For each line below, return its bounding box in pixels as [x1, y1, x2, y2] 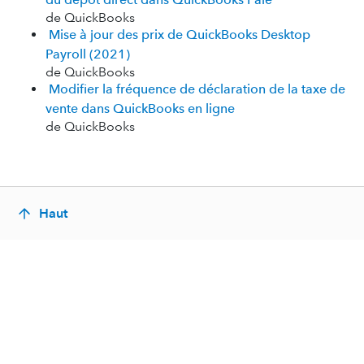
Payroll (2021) [45, 46, 130, 62]
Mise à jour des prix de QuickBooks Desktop [49, 27, 310, 42]
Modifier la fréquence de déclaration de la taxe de [49, 81, 345, 97]
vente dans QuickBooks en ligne [45, 101, 235, 116]
